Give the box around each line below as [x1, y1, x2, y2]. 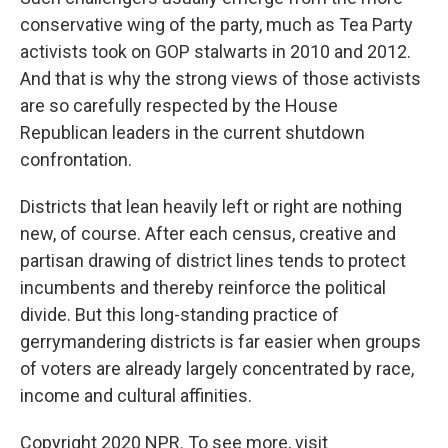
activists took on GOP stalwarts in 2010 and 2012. [20, 41, 411, 63]
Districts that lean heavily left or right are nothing [20, 196, 402, 218]
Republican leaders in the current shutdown [20, 122, 365, 144]
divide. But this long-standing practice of [20, 304, 339, 326]
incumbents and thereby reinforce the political [20, 277, 386, 299]
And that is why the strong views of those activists [20, 68, 421, 90]
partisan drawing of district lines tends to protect [20, 250, 406, 272]
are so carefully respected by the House [20, 95, 338, 117]
